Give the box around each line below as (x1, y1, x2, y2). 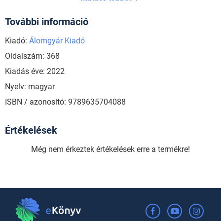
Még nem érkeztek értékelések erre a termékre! (31, 145, 190, 154)
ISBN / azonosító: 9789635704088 (5, 97, 126, 107)
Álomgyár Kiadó (29, 36, 85, 46)
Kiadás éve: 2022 (5, 67, 65, 76)
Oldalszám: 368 (5, 51, 60, 61)
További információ (5, 16, 88, 28)
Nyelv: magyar (5, 82, 55, 92)
